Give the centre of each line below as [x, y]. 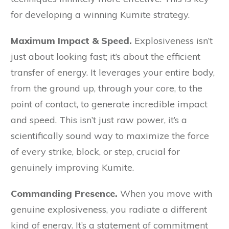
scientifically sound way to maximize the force [110, 136]
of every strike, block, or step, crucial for [95, 152]
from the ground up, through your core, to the [107, 88]
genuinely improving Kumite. [72, 168]
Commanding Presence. [64, 194]
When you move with [165, 194]
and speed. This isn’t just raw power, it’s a [99, 120]
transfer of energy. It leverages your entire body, [113, 73]
